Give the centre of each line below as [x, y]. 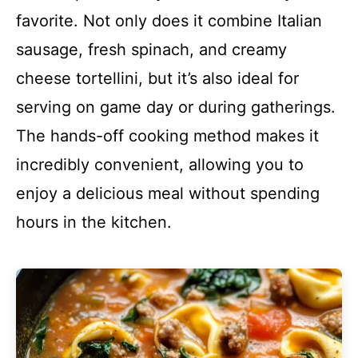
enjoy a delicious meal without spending [168, 193]
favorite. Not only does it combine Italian [169, 21]
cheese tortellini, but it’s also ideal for [157, 78]
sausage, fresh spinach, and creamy [151, 50]
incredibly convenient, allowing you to [160, 165]
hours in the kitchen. [94, 222]
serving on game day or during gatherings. [176, 107]
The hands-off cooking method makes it [167, 136]
